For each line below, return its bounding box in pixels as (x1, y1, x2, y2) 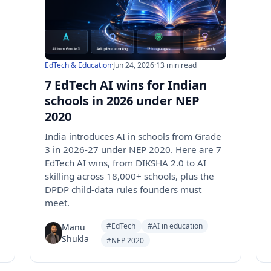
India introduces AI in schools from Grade (44, 130, 221, 142)
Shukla (61, 233, 89, 245)
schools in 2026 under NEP (44, 93, 200, 109)
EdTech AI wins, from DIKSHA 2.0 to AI (44, 157, 206, 169)
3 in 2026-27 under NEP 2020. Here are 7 (44, 143, 221, 155)
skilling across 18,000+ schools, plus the (44, 170, 214, 182)
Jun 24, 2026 (113, 60, 154, 70)
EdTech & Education (44, 60, 111, 70)
